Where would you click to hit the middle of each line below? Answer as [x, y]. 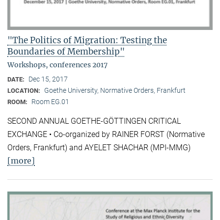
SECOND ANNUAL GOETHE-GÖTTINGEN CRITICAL [94, 121]
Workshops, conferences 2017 [57, 65]
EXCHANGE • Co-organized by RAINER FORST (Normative [106, 134]
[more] [21, 160]
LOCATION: [25, 91]
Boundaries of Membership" [66, 52]
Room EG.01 [50, 102]
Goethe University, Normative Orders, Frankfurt [115, 91]
